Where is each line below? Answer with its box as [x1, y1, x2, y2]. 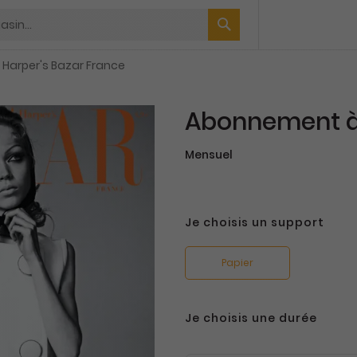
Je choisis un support [185, 214, 325, 230]
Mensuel [185, 147, 233, 163]
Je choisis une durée [185, 310, 318, 326]
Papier [222, 256, 254, 269]
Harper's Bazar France [2, 57, 125, 73]
